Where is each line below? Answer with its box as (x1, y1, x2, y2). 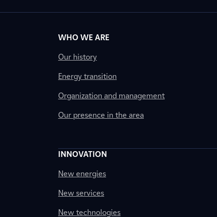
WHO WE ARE (58, 33, 109, 42)
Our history (58, 52, 97, 62)
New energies (58, 169, 106, 178)
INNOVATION (58, 150, 107, 159)
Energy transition (58, 72, 117, 81)
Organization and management (58, 91, 165, 100)
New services (58, 188, 104, 198)
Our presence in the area (58, 110, 144, 120)
